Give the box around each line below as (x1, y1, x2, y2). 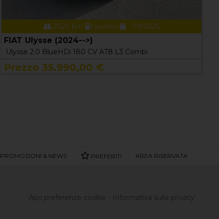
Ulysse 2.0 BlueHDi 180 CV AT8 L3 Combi (5, 47, 148, 56)
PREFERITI (89, 152, 122, 160)
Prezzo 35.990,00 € (3, 61, 104, 73)
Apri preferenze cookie (29, 193, 106, 202)
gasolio (91, 22, 120, 31)
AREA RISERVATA (135, 152, 188, 159)
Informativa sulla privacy (112, 193, 195, 202)
